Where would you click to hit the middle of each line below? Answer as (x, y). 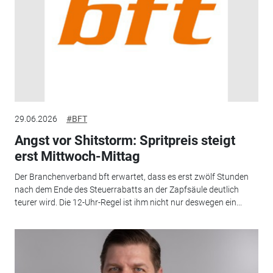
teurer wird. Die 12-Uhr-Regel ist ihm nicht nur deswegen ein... (128, 203)
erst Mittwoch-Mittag (77, 156)
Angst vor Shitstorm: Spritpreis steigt (125, 140)
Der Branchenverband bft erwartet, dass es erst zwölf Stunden (131, 177)
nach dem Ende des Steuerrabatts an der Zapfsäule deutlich (126, 190)
